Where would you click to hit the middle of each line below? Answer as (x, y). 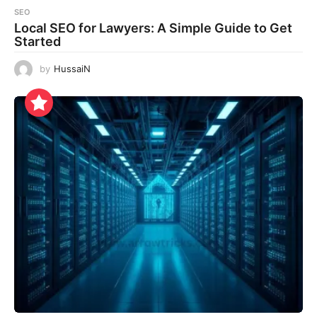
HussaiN (72, 69)
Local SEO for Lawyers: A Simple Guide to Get (153, 28)
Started (38, 42)
